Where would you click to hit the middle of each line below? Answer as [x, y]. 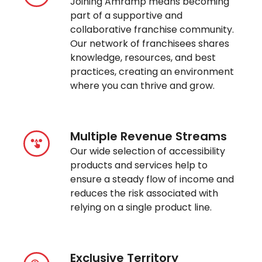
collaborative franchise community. [152, 30]
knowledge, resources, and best [143, 58]
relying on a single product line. [141, 208]
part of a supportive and [127, 16]
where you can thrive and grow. [143, 86]
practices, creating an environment [152, 72]
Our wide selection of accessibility [148, 151]
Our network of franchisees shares [150, 44]
